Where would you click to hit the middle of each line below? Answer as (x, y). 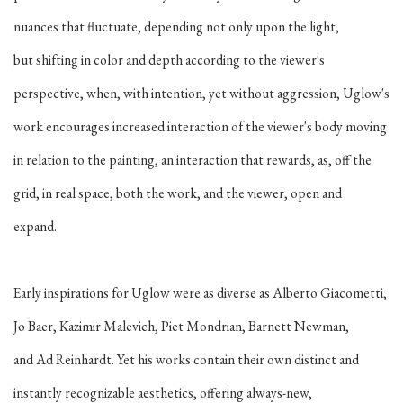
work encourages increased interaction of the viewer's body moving (200, 126)
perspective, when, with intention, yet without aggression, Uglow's (201, 93)
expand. (36, 226)
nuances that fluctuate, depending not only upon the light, (176, 27)
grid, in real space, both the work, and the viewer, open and (178, 193)
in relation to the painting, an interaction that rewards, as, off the (193, 160)
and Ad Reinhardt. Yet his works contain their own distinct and (186, 359)
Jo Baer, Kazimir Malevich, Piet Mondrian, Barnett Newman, (181, 326)
